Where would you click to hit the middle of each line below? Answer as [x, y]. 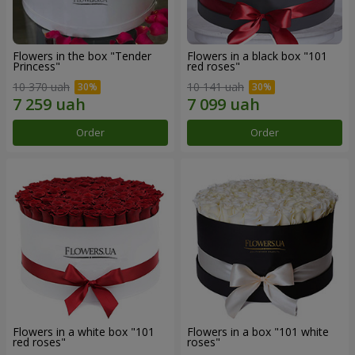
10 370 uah [41, 86]
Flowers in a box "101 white [258, 331]
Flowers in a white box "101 [84, 331]
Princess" [36, 67]
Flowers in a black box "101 [257, 56]
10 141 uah [216, 86]
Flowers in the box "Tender [82, 56]
